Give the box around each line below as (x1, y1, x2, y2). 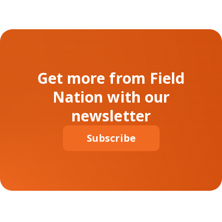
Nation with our (52, 86, 170, 107)
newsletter (71, 105, 151, 126)
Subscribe (86, 131, 136, 145)
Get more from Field (37, 67, 185, 88)
